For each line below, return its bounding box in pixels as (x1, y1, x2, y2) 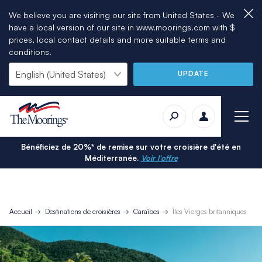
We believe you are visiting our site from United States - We (9, 10, 235, 20)
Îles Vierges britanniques (172, 206, 247, 216)
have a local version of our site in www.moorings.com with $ (9, 22, 235, 32)
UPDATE (178, 68, 209, 78)
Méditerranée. (84, 153, 139, 163)
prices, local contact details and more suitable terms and (9, 35, 226, 44)
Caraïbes (133, 206, 160, 216)
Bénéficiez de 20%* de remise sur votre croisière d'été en (21, 142, 241, 151)
